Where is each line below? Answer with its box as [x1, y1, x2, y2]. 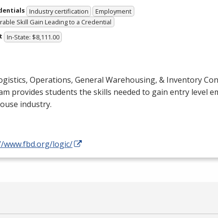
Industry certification [29, 6, 89, 16]
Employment [95, 6, 132, 16]
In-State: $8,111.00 [6, 33, 59, 41]
